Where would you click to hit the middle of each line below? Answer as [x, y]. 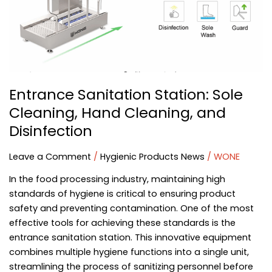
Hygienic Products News [152, 156]
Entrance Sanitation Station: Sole [126, 94]
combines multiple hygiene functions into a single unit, [129, 252]
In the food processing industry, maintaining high [117, 179]
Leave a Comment [50, 156]
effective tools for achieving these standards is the [122, 223]
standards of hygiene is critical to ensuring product [122, 194]
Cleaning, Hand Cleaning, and [117, 112]
